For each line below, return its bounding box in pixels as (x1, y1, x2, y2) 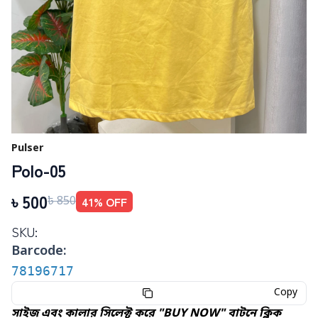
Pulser (11, 142, 43, 156)
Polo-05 (11, 158, 66, 183)
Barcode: (11, 243, 67, 261)
